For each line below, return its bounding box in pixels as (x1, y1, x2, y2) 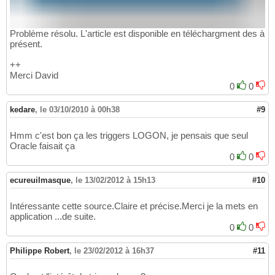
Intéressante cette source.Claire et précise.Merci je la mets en (10, 200, 258, 211)
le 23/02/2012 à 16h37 (74, 246, 154, 255)
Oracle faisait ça (10, 140, 75, 151)
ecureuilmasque (10, 175, 71, 185)
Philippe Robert (10, 246, 69, 255)
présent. (10, 38, 42, 49)
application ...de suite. (10, 211, 96, 222)
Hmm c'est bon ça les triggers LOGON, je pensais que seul (10, 130, 248, 141)
